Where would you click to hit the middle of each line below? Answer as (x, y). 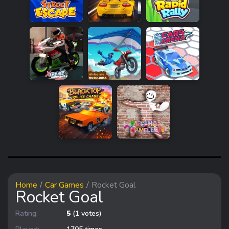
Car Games (64, 185)
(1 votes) (86, 213)
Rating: (27, 213)
